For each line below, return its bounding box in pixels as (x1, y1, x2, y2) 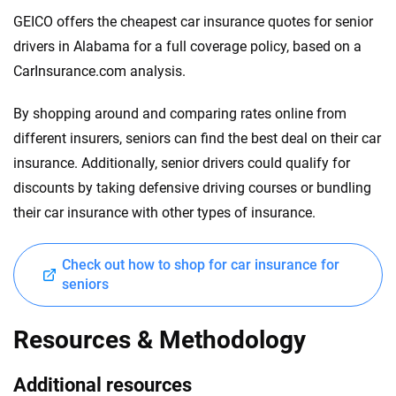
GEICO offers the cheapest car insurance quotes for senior (13, 12, 373, 30)
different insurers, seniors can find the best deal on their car (13, 129, 381, 147)
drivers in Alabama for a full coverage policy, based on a (13, 37, 362, 55)
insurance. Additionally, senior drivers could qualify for (13, 154, 350, 171)
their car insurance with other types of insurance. (13, 203, 316, 221)
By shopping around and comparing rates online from (13, 104, 346, 122)
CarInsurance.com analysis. (13, 62, 186, 80)
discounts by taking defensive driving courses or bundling (13, 179, 371, 196)
